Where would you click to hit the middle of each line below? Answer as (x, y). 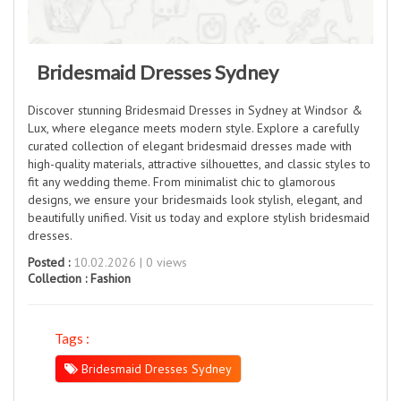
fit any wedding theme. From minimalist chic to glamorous (182, 182)
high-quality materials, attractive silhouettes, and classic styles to (199, 164)
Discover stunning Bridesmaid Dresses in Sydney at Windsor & (195, 110)
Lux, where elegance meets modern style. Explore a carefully (193, 128)
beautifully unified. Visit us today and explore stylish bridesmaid (199, 218)
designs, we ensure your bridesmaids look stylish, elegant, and (195, 200)
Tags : (72, 338)
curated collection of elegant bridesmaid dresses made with (190, 146)
